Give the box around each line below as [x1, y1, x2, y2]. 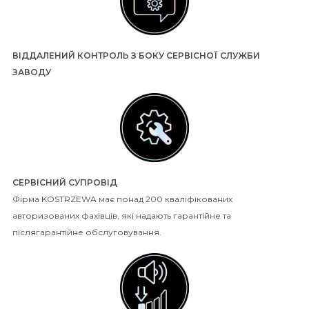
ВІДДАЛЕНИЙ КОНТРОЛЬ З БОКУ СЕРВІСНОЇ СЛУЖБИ [12, 50, 260, 61]
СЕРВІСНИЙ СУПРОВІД [12, 177, 117, 188]
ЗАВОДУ [12, 67, 51, 78]
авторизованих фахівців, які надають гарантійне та [12, 210, 231, 221]
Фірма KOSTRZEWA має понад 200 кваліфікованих [12, 194, 232, 205]
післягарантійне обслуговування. [12, 227, 161, 238]
